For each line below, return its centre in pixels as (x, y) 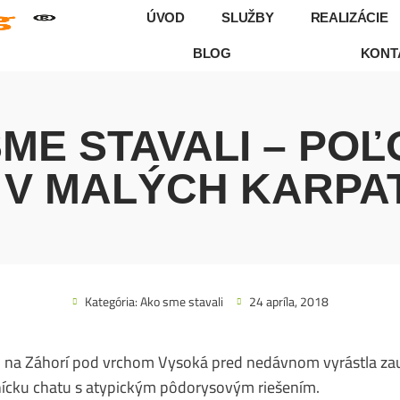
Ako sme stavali (181, 302)
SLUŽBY (248, 17)
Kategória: (112, 302)
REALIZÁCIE (349, 17)
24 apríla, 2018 (288, 302)
